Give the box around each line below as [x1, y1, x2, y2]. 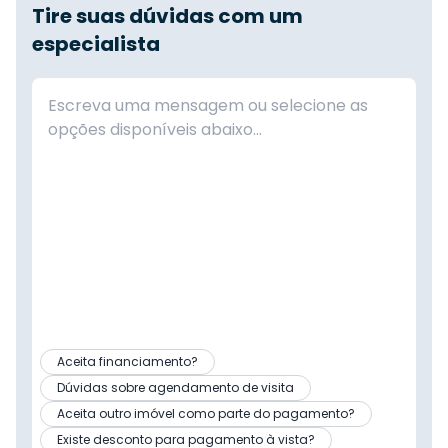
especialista [32, 29, 160, 58]
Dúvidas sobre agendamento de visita [57, 378, 294, 396]
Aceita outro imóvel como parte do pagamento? [57, 404, 355, 422]
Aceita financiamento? [57, 352, 198, 370]
